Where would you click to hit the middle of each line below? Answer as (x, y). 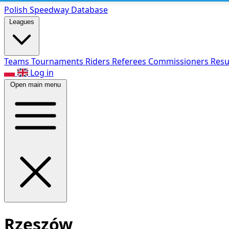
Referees (130, 61)
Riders (99, 61)
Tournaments (58, 61)
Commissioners (179, 61)
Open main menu (36, 85)
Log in (42, 73)
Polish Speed (29, 10)
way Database (81, 10)
